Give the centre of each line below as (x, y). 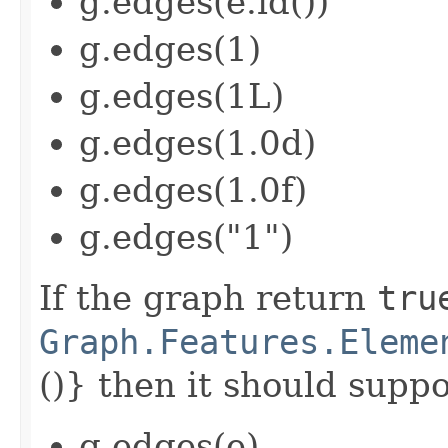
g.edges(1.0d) (197, 142)
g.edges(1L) (181, 95)
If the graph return (208, 297)
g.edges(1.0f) (193, 189)
